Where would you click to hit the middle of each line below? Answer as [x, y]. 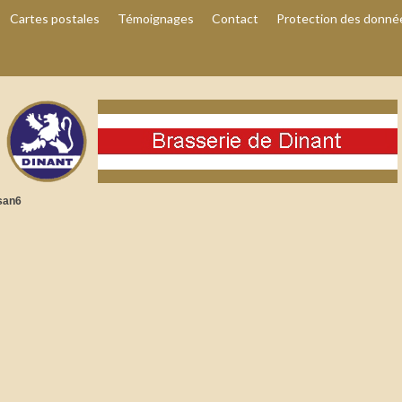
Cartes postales [55, 18]
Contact [235, 18]
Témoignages [156, 18]
